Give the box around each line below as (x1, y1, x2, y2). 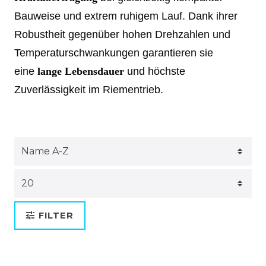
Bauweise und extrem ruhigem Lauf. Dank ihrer (14, 9, 237, 22)
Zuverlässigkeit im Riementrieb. (14, 83, 163, 96)
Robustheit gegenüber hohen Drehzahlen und (14, 28, 230, 40)
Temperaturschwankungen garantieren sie (14, 46, 213, 59)
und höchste (124, 65, 185, 77)
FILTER (39, 210, 74, 221)
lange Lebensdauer (37, 65, 124, 77)
